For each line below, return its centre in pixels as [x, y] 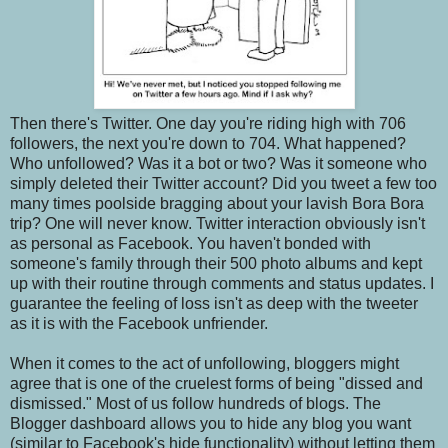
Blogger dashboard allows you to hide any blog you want [210, 423]
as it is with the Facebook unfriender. [139, 323]
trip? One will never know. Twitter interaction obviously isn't [217, 223]
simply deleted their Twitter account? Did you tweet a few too [223, 183]
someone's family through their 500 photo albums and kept [216, 263]
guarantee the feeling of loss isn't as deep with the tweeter [214, 303]
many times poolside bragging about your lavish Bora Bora [217, 203]
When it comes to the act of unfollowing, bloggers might [204, 363]
